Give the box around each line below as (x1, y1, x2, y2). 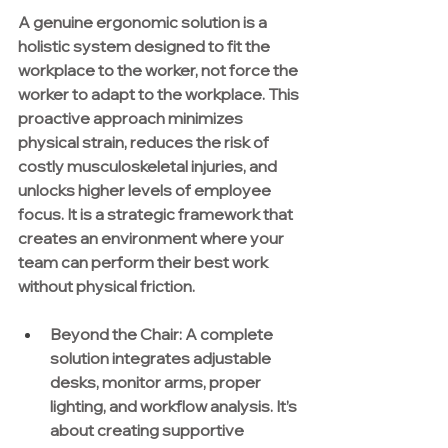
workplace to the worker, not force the (18, 60, 301, 81)
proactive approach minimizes (18, 108, 246, 129)
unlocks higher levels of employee (18, 180, 274, 201)
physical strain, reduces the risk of (18, 132, 272, 153)
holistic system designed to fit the (18, 36, 273, 57)
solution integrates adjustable (50, 348, 274, 369)
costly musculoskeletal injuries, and (18, 156, 280, 177)
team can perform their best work (18, 252, 271, 273)
